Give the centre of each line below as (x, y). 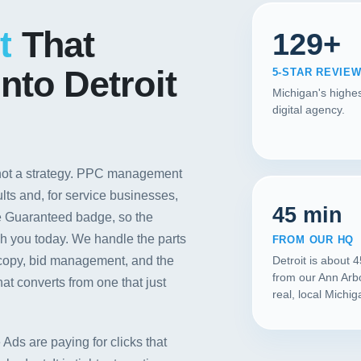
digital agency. (308, 110)
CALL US (180, 96)
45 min (307, 215)
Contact (180, 20)
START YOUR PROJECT (180, 56)
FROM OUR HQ (313, 240)
